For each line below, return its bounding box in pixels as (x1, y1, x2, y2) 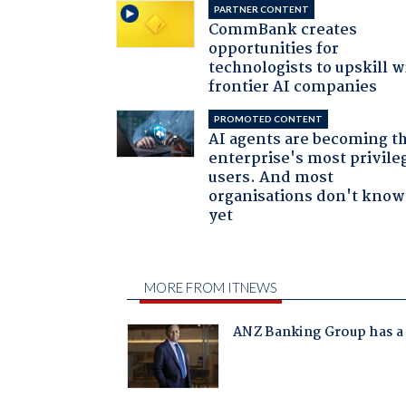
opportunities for (208, 36, 340, 62)
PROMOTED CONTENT (214, 112, 324, 124)
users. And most (208, 165, 334, 190)
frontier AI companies (208, 74, 378, 100)
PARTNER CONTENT (214, 3, 310, 14)
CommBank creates (208, 17, 358, 43)
